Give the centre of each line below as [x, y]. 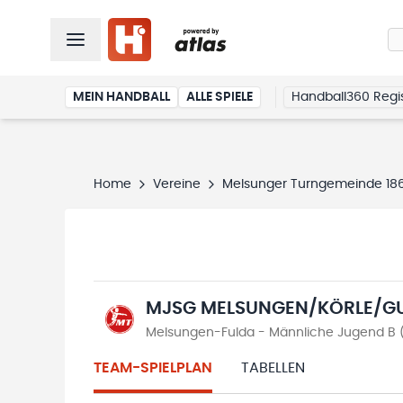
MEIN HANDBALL [121, 97]
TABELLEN [273, 368]
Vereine [177, 184]
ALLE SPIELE [219, 97]
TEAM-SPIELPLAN [153, 368]
